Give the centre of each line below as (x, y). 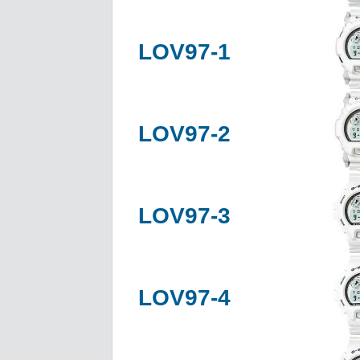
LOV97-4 (184, 297)
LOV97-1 (184, 51)
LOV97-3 (184, 215)
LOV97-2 (184, 133)
